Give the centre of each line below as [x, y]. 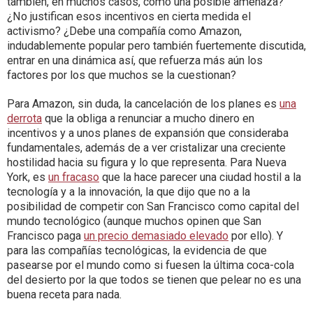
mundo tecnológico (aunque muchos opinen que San [134, 221]
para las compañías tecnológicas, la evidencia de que [137, 251]
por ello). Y [256, 236]
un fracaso [74, 177]
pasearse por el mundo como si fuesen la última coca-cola [151, 265]
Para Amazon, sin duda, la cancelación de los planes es [143, 104]
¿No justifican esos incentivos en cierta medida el [129, 17]
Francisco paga [45, 236]
